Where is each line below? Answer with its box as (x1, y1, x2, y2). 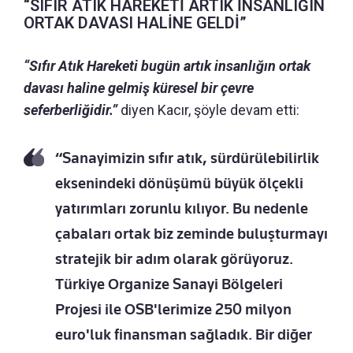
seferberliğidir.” (24, 101, 117, 118)
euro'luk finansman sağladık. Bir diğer (55, 325, 312, 344)
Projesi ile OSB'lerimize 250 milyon (55, 299, 292, 318)
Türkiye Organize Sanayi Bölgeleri (55, 274, 283, 293)
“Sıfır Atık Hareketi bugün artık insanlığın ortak (24, 57, 310, 74)
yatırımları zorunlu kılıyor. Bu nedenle (55, 199, 308, 217)
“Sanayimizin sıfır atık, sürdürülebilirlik (55, 148, 319, 167)
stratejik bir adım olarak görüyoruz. (55, 249, 293, 268)
